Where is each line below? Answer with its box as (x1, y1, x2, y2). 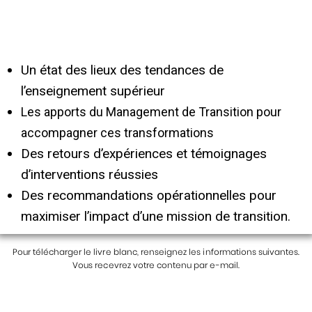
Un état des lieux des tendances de (21, 62, 224, 79)
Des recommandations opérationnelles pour (21, 187, 276, 204)
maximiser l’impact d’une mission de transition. (21, 208, 290, 225)
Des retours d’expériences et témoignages (21, 146, 267, 162)
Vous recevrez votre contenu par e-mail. (72, 259, 240, 272)
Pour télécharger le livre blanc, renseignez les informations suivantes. (12, 246, 300, 258)
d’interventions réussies (21, 166, 158, 183)
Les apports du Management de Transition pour (21, 104, 281, 120)
